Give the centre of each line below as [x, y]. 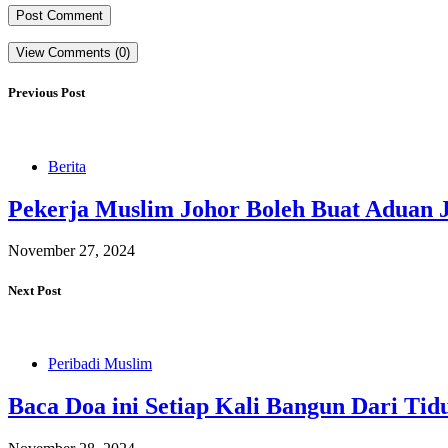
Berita [67, 166]
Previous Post [46, 93]
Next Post [34, 290]
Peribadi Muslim [100, 363]
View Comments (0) [73, 53]
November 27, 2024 [71, 251]
